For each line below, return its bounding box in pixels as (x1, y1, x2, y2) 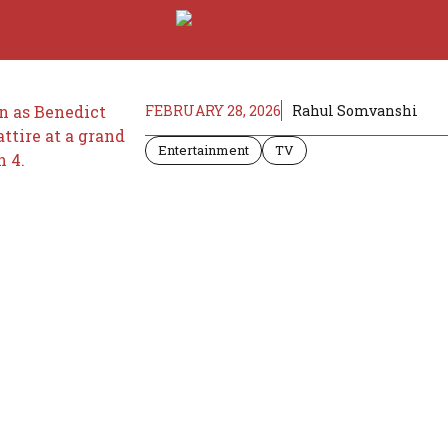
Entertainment (158, 141, 249, 159)
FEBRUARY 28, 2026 (145, 101, 281, 120)
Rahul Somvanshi (292, 101, 418, 120)
